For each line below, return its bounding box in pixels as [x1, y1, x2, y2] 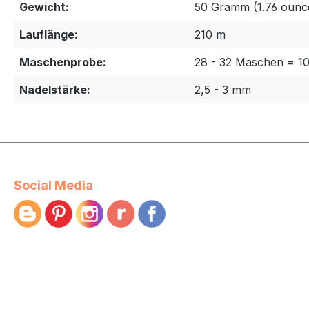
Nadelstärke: [19, 83, 90, 97]
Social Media [14, 178, 93, 192]
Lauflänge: [19, 28, 78, 41]
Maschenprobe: [19, 55, 106, 69]
